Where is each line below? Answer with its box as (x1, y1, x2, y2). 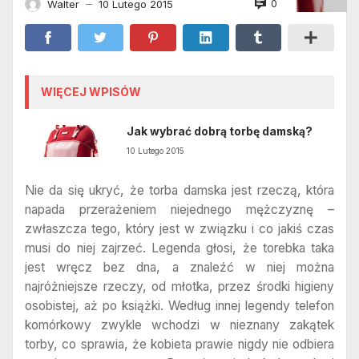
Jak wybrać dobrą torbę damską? (127, 124, 313, 138)
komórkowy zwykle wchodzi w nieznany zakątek (25, 317, 334, 333)
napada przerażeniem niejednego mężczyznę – (25, 202, 334, 218)
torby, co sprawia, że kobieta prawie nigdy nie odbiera (25, 337, 334, 353)
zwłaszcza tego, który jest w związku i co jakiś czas (25, 221, 334, 237)
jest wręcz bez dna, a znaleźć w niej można (25, 260, 334, 276)
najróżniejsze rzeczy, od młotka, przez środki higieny (25, 279, 334, 295)
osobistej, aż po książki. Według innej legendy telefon (25, 298, 334, 314)
